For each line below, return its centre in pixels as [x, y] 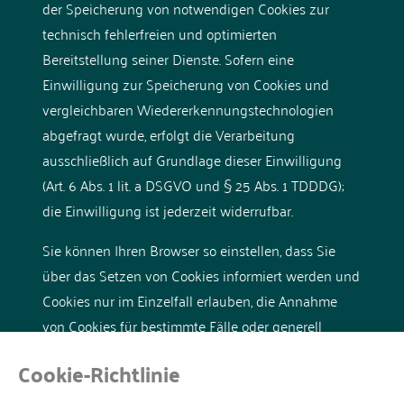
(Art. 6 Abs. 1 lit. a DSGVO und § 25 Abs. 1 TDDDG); [193, 184]
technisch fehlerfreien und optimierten [159, 33]
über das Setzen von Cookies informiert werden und [201, 275]
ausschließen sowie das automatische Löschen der [196, 350]
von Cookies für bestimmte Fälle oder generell [182, 325]
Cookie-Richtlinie [99, 374]
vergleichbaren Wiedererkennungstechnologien [188, 109]
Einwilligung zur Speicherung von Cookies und [185, 83]
